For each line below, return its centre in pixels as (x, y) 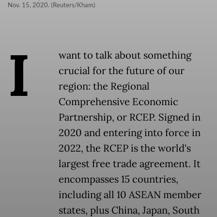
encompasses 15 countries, (118, 179)
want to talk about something (125, 55)
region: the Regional (104, 86)
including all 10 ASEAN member (130, 195)
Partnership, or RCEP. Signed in (130, 117)
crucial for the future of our (122, 71)
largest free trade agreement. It (130, 164)
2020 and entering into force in (130, 133)
